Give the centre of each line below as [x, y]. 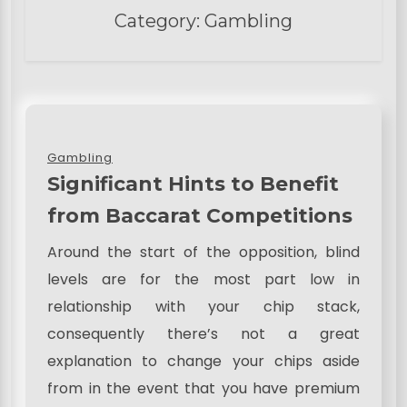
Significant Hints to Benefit [193, 184]
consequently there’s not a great [203, 334]
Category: [159, 21]
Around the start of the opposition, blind [203, 253]
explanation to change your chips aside [203, 362]
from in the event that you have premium [203, 389]
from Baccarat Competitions [200, 216]
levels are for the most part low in [203, 280]
